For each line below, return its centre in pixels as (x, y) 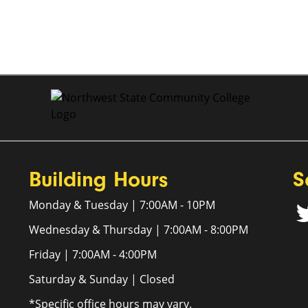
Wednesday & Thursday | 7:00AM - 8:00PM (139, 230)
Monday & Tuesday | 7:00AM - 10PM (122, 205)
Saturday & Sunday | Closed (102, 279)
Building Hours (99, 179)
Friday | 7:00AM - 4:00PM (93, 254)
